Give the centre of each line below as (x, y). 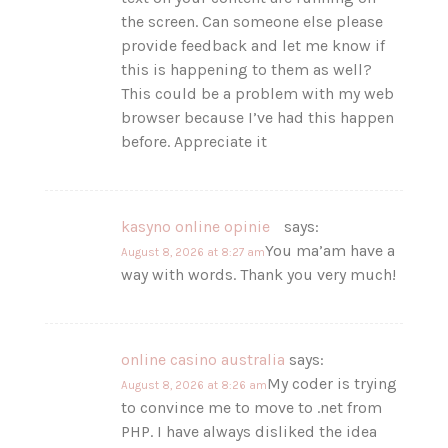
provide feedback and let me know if (253, 45)
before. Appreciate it (194, 141)
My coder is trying (332, 383)
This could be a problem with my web (258, 93)
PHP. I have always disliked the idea (249, 431)
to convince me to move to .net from (252, 407)
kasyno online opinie (201, 226)
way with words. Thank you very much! (259, 274)
